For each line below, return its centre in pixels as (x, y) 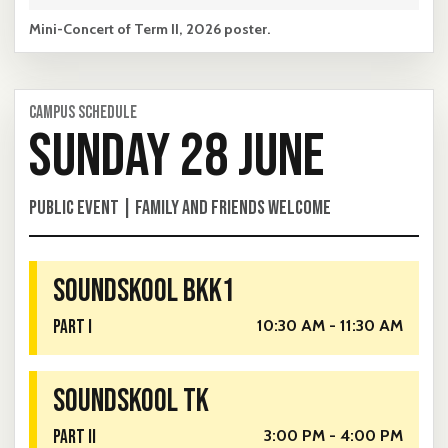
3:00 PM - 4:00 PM (333, 435)
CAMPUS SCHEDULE (83, 112)
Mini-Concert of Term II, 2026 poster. (149, 28)
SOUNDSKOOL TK (131, 401)
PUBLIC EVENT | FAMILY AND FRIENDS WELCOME (180, 207)
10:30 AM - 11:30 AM (330, 325)
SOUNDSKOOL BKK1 (144, 291)
